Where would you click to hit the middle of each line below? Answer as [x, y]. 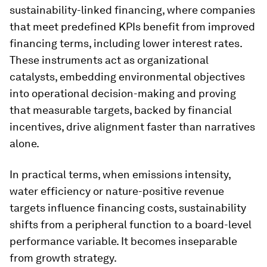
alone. [24, 143]
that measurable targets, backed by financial [121, 110]
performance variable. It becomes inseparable [123, 241]
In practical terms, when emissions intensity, [120, 174]
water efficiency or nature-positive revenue [117, 191]
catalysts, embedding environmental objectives [127, 77]
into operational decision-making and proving [123, 93]
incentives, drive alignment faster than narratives [132, 127]
